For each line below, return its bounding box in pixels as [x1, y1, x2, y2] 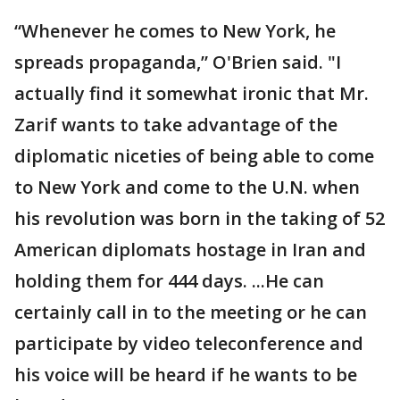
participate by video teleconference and [14, 330, 363, 355]
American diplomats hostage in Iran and [14, 237, 366, 262]
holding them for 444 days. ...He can [14, 268, 324, 293]
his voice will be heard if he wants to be [14, 362, 357, 387]
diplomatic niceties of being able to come [14, 143, 374, 168]
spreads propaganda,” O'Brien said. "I [14, 49, 341, 74]
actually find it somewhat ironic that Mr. [14, 80, 369, 105]
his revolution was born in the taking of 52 [14, 205, 385, 230]
